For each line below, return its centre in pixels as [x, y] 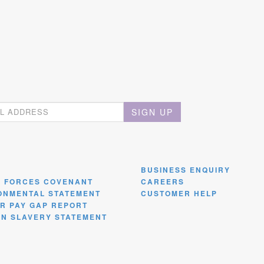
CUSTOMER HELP [179, 193]
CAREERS [163, 181]
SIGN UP [152, 112]
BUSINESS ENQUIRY [186, 169]
